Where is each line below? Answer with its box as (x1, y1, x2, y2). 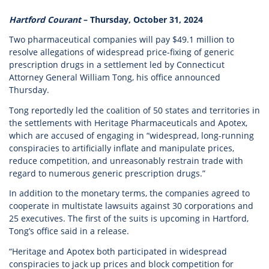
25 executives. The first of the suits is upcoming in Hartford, (9, 213, 249, 224)
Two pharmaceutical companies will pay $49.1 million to (9, 34, 234, 45)
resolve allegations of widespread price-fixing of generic (9, 46, 234, 58)
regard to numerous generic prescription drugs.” (9, 167, 205, 179)
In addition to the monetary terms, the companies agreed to (9, 187, 250, 199)
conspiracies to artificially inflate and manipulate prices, (9, 142, 234, 154)
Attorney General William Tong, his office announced (9, 71, 220, 83)
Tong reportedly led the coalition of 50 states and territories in (9, 104, 260, 116)
